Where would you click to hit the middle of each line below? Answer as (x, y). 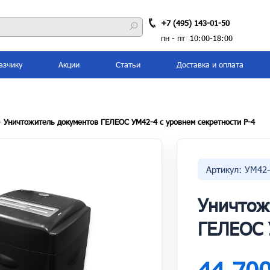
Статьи (128, 64)
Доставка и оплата (210, 64)
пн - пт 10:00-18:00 (197, 38)
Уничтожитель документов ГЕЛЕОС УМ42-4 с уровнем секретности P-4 (129, 122)
